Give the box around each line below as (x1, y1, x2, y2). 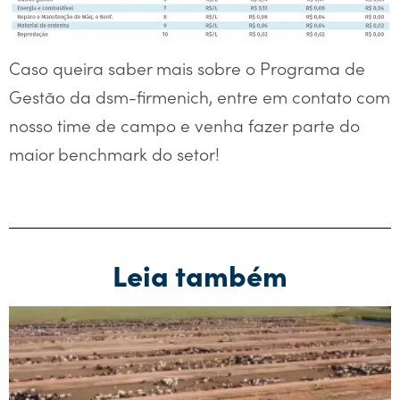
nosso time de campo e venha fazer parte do (9, 112, 360, 137)
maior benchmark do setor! (9, 140, 220, 165)
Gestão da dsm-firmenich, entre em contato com (9, 83, 390, 108)
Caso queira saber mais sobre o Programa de (9, 54, 365, 79)
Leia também (112, 254, 287, 294)
